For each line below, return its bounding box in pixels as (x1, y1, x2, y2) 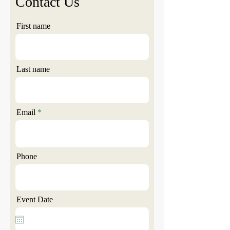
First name (16, 22, 50, 30)
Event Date (16, 195, 53, 204)
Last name (16, 65, 50, 73)
